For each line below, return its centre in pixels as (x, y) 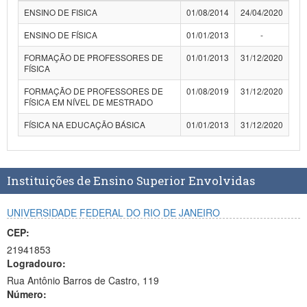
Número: (27, 294)
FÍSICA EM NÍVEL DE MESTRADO (88, 102)
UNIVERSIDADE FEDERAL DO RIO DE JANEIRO (113, 212)
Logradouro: (36, 263)
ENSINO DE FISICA (61, 12)
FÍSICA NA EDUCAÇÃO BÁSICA (85, 124)
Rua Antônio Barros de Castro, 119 (83, 280)
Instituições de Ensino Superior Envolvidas (131, 181)
